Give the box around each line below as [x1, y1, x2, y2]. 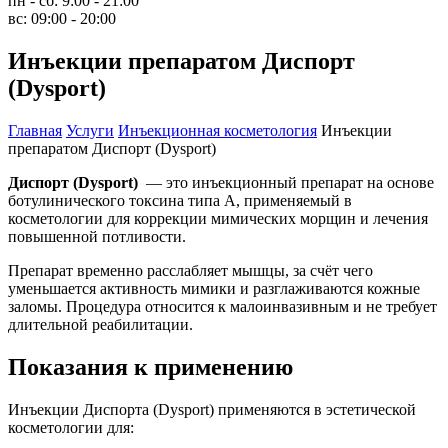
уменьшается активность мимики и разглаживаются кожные [8, 280, 420, 298]
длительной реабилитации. [8, 316, 193, 334]
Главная [8, 122, 62, 140]
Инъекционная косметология [118, 122, 317, 140]
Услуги [66, 122, 114, 140]
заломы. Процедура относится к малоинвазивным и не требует [8, 298, 437, 316]
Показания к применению [8, 354, 293, 381]
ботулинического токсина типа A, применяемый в [8, 192, 352, 210]
